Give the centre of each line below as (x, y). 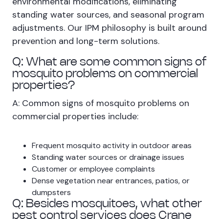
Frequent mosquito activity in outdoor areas (112, 146)
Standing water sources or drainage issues (108, 157)
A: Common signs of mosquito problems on (101, 103)
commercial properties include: (75, 117)
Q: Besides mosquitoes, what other (107, 204)
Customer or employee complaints (93, 169)
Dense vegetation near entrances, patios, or (111, 181)
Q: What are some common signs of (109, 63)
